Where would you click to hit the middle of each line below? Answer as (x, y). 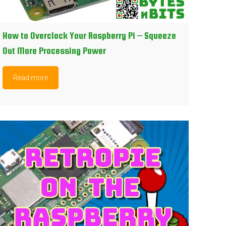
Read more (31, 77)
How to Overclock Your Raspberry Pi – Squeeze (90, 35)
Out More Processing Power (54, 50)
